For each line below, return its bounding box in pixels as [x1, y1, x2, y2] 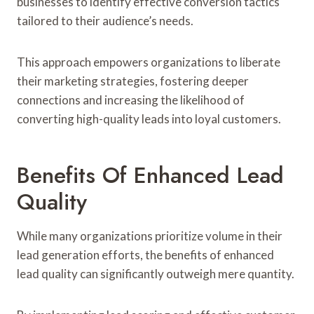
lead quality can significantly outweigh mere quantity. [17, 266, 294, 281]
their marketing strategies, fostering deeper [17, 73, 249, 88]
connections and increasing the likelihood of [17, 92, 245, 107]
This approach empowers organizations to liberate [17, 54, 280, 69]
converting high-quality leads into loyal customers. [17, 111, 281, 126]
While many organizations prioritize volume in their [17, 228, 282, 243]
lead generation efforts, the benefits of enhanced [17, 247, 274, 262]
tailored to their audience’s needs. [17, 13, 193, 28]
